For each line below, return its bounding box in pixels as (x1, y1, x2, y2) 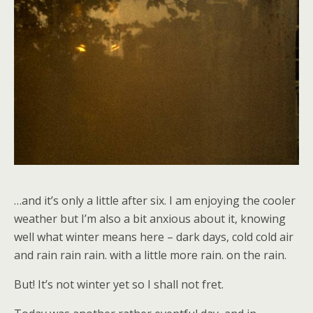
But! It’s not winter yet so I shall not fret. (14, 276, 224, 292)
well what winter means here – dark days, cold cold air (14, 228, 293, 245)
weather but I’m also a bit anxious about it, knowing (14, 210, 286, 226)
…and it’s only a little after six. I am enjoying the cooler (14, 192, 296, 208)
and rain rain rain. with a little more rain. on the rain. (14, 247, 286, 263)
